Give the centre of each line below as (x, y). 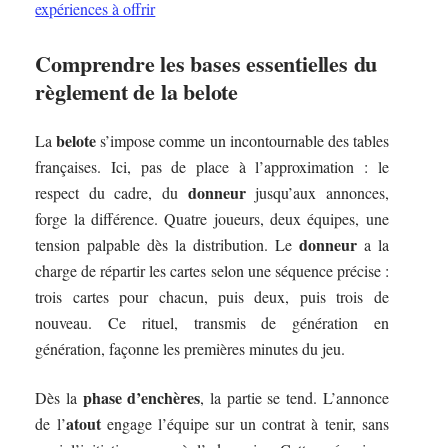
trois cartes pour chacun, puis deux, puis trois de (212, 297)
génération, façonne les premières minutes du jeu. (190, 349)
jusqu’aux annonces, (317, 193)
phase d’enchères (141, 397)
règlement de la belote (136, 91)
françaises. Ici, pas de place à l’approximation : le (212, 167)
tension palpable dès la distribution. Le (167, 245)
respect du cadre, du (111, 193)
